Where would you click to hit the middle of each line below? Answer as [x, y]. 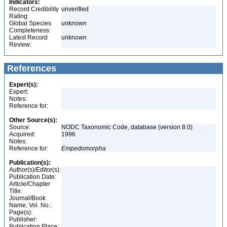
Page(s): [21, 212]
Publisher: [23, 219]
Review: [20, 45]
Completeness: [30, 30]
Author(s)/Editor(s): [35, 170]
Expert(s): [24, 85]
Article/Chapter [30, 184]
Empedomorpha [84, 148]
